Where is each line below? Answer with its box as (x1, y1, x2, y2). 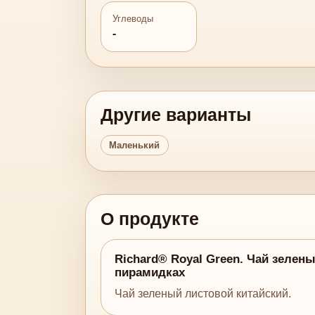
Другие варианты (101, 105, 252, 125)
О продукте (101, 209, 200, 229)
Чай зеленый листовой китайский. (114, 288, 291, 300)
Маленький (109, 140, 160, 151)
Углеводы (112, 13, 154, 24)
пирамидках (114, 266, 185, 280)
